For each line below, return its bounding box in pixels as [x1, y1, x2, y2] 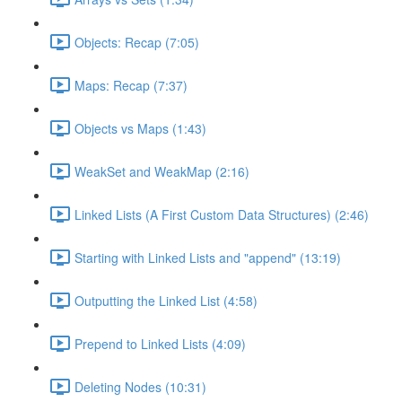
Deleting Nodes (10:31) [74, 377, 206, 396]
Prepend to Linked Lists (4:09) [74, 334, 246, 353]
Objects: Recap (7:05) [74, 32, 199, 51]
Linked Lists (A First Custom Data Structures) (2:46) [74, 205, 369, 223]
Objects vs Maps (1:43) [74, 118, 206, 137]
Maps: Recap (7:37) [74, 75, 188, 94]
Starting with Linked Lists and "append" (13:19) [74, 248, 341, 267]
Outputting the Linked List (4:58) [74, 291, 258, 310]
